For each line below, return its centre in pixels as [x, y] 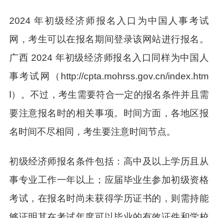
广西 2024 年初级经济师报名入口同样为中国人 [109, 57]
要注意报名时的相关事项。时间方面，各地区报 [109, 113]
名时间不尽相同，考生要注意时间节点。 [93, 131]
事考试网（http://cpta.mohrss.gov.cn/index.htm [109, 76]
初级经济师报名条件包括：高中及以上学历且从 [109, 162]
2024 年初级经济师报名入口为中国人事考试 [109, 20]
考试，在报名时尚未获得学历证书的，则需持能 [109, 199]
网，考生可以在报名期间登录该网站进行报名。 [109, 39]
